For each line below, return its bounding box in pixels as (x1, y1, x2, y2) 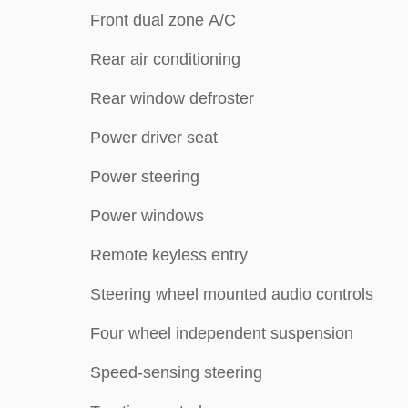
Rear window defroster (90, 89, 254, 107)
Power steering (90, 168, 199, 186)
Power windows (90, 207, 204, 225)
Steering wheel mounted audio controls (90, 285, 373, 303)
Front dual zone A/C (90, 11, 236, 29)
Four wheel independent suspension (90, 324, 353, 342)
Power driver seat (90, 128, 218, 147)
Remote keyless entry (90, 246, 248, 264)
